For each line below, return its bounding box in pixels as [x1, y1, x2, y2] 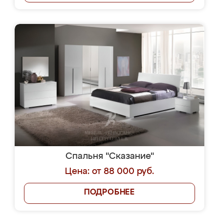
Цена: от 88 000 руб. [65, 167, 154, 176]
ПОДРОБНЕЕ [84, 189, 135, 197]
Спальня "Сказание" [65, 152, 154, 161]
